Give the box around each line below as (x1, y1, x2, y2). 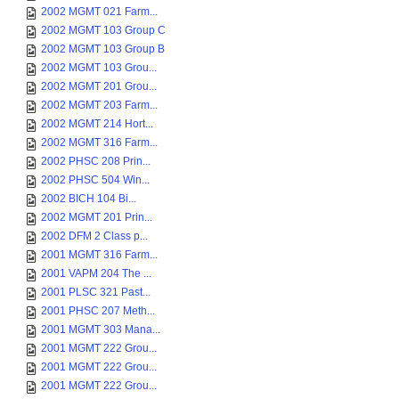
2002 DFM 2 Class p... (41, 230, 148, 242)
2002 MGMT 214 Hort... (41, 118, 153, 130)
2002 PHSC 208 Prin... (41, 155, 151, 167)
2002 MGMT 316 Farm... (41, 136, 158, 149)
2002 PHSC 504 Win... (41, 174, 150, 186)
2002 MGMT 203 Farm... (41, 99, 158, 111)
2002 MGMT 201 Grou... (41, 80, 157, 93)
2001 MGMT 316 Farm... (41, 248, 158, 261)
